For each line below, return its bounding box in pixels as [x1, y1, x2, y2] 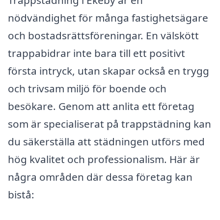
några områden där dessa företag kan [8, 169, 192, 184]
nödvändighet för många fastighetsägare [8, 10, 208, 25]
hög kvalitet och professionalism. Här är [8, 152, 200, 166]
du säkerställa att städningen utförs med [8, 134, 205, 148]
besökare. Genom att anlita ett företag [8, 99, 194, 113]
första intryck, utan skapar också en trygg [8, 63, 209, 78]
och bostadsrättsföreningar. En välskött [8, 28, 199, 42]
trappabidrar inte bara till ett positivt [8, 46, 185, 60]
